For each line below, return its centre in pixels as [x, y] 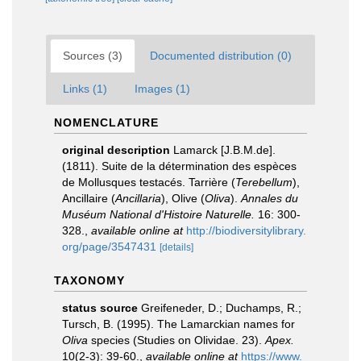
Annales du [270, 198]
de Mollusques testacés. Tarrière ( [149, 182]
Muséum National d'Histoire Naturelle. [158, 214]
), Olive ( [183, 198]
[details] [176, 247]
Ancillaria [138, 198]
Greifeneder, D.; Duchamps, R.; [221, 308]
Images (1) [162, 89]
